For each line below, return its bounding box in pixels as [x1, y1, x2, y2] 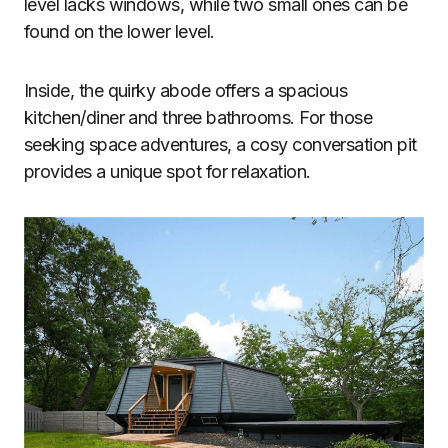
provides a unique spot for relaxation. [24, 160, 311, 182]
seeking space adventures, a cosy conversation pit [24, 133, 417, 155]
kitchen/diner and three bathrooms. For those [24, 106, 373, 128]
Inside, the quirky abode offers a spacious [24, 79, 348, 101]
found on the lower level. [24, 20, 215, 42]
